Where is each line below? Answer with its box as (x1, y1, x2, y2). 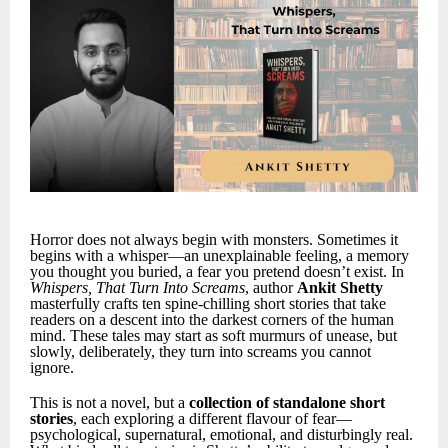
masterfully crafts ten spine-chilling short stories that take (30, 295, 386, 313)
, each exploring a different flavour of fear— (73, 410, 352, 428)
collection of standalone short (189, 394, 385, 412)
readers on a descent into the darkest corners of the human (30, 311, 394, 329)
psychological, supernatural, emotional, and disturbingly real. (30, 426, 413, 444)
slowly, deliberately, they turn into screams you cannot (30, 343, 371, 361)
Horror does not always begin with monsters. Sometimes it (30, 231, 398, 249)
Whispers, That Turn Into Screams (30, 279, 245, 297)
